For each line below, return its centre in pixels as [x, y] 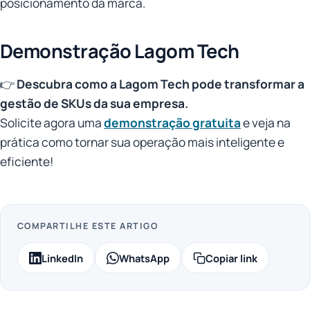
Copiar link [231, 258]
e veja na [266, 122]
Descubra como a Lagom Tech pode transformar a [161, 83]
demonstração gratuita [172, 122]
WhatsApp [144, 258]
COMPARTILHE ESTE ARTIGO [88, 226]
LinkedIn [62, 258]
